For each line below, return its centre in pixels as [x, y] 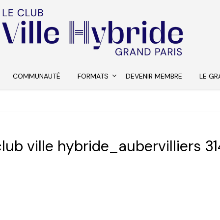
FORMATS [93, 76]
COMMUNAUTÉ [37, 76]
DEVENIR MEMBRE [154, 76]
